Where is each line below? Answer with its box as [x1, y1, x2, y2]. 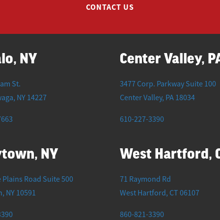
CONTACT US [86, 1, 134, 12]
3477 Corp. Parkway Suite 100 [120, 79, 216, 89]
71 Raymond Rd [120, 174, 171, 184]
